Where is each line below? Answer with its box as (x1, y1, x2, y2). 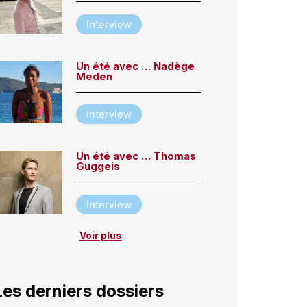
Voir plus (79, 229, 122, 241)
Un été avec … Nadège (76, 59, 195, 73)
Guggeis (76, 160, 121, 173)
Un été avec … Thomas (76, 149, 197, 163)
